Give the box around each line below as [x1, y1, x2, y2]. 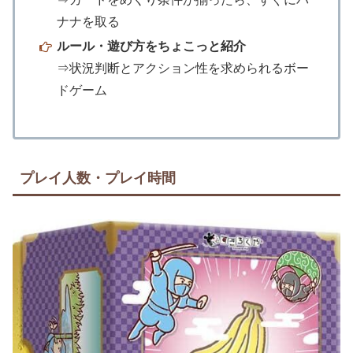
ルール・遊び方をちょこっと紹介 [57, 39, 247, 54]
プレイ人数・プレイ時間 [20, 169, 176, 186]
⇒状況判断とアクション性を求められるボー [57, 61, 310, 76]
